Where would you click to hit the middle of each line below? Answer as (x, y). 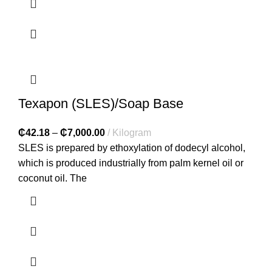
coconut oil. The (53, 178)
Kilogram (132, 132)
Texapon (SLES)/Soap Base (101, 103)
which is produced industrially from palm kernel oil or (131, 163)
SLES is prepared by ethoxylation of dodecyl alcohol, (132, 148)
